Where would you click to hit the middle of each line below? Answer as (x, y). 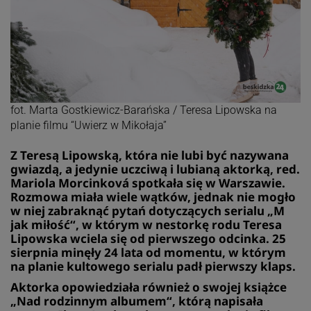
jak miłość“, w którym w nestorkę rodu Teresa (146, 224)
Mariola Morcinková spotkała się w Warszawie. (148, 183)
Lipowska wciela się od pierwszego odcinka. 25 (148, 238)
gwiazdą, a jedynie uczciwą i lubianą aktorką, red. (155, 169)
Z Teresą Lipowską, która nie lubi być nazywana (149, 155)
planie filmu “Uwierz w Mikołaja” (88, 125)
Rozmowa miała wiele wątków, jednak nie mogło (153, 196)
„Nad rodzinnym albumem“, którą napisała (136, 301)
